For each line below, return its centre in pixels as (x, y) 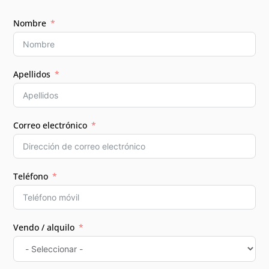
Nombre (30, 23)
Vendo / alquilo (44, 227)
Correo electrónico (50, 125)
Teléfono (31, 176)
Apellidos (32, 74)
